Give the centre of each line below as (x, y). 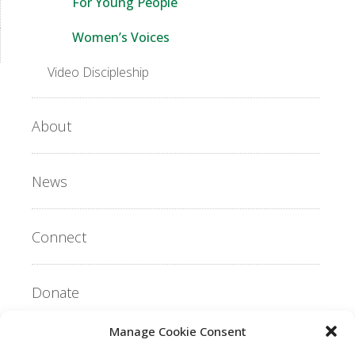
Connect (59, 237)
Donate (55, 292)
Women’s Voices (121, 37)
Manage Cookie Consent (177, 331)
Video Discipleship (98, 72)
